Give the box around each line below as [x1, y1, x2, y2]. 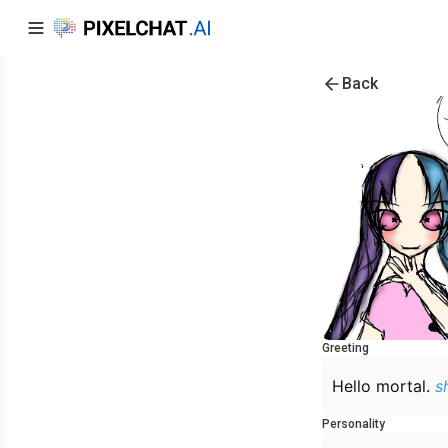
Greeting [322, 341, 369, 355]
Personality [322, 417, 385, 431]
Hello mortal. [332, 376, 435, 396]
